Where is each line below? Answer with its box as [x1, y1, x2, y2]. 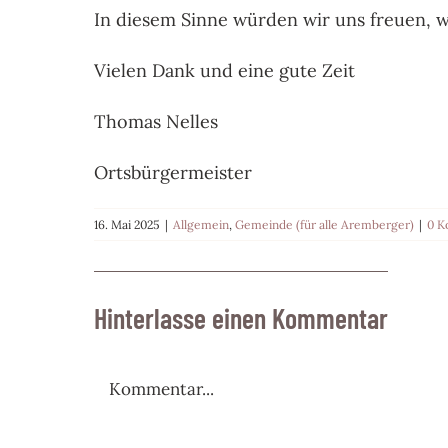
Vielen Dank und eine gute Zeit [94, 59, 356, 83]
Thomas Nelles [94, 110, 219, 134]
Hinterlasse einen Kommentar [94, 301, 389, 336]
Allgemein [173, 217, 230, 233]
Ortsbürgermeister [94, 161, 253, 185]
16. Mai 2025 [94, 217, 161, 233]
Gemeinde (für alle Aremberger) [235, 217, 415, 233]
